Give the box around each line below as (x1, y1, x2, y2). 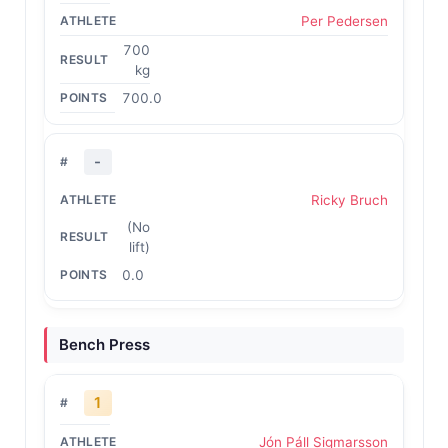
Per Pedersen (300, 13, 388, 29)
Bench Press (58, 335, 150, 355)
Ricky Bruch (310, 191, 388, 208)
